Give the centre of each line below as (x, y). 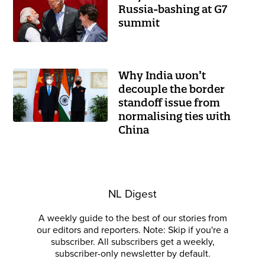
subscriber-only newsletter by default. (132, 254)
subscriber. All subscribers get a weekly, (132, 242)
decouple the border (172, 89)
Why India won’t (162, 75)
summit (139, 23)
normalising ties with (175, 116)
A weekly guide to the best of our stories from (132, 218)
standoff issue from (169, 103)
